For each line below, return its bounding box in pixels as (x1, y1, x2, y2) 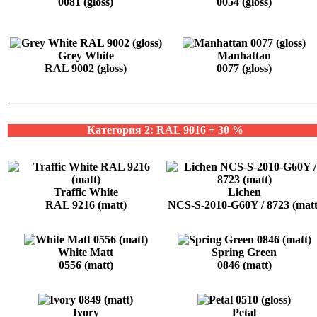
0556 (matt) (58, 258, 113, 271)
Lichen (227, 185, 261, 198)
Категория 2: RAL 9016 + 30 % (86, 123, 243, 136)
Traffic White (53, 185, 118, 198)
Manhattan (217, 49, 271, 62)
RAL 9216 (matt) (45, 198, 127, 211)
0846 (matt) (217, 258, 272, 271)
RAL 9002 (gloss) (45, 62, 127, 74)
